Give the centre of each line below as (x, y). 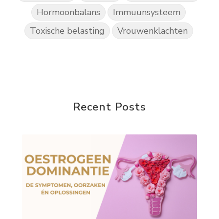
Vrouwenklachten (152, 31)
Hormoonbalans (68, 12)
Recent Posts (109, 107)
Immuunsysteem (147, 12)
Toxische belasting (67, 31)
